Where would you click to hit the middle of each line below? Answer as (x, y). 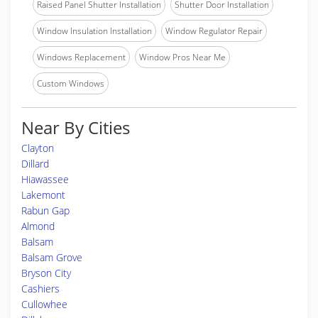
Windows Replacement (81, 57)
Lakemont (43, 195)
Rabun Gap (45, 210)
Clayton (38, 148)
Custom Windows (71, 83)
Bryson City (46, 273)
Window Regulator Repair (214, 31)
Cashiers (40, 289)
